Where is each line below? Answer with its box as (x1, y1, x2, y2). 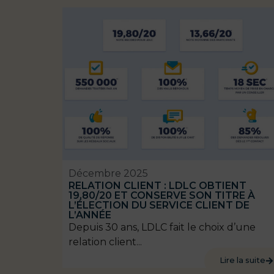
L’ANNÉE (68, 209, 111, 221)
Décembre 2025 (68, 168, 148, 180)
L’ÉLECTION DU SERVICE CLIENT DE (68, 199, 250, 212)
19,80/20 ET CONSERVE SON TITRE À (68, 190, 255, 202)
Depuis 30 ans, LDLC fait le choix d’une (68, 221, 256, 234)
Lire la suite (220, 256, 266, 265)
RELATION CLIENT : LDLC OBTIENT (68, 180, 246, 192)
